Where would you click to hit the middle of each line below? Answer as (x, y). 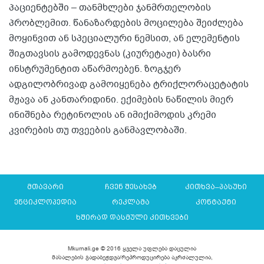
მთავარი (45, 187)
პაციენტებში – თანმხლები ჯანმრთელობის (110, 8)
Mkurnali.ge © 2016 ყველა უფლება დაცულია (132, 249)
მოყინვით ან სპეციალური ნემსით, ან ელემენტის (124, 39)
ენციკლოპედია (45, 202)
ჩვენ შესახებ (131, 187)
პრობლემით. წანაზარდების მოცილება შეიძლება (126, 23)
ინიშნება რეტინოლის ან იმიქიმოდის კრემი (113, 115)
